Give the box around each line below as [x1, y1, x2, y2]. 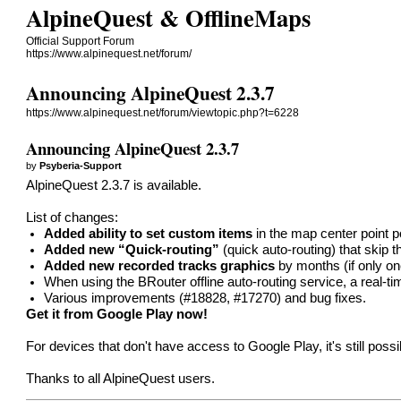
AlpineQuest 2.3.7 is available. [26, 177, 202, 192]
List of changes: [26, 209, 119, 225]
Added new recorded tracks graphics [44, 258, 276, 273]
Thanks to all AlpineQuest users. [26, 371, 216, 386]
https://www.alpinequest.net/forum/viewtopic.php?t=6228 [26, 107, 300, 120]
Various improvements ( [44, 290, 184, 305]
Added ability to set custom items [44, 226, 253, 241]
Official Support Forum [26, 35, 135, 47]
